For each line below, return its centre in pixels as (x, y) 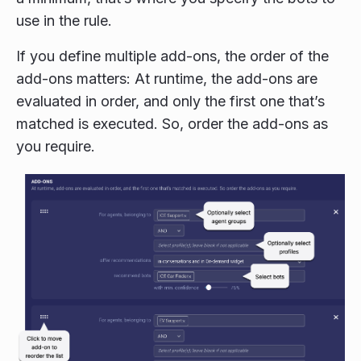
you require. (56, 146)
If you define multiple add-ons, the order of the (172, 56)
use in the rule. (64, 20)
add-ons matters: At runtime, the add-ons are (167, 78)
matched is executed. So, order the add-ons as (172, 123)
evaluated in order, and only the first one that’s (170, 101)
